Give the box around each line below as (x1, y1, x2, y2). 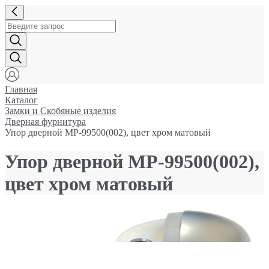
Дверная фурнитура (5, 116, 86, 127)
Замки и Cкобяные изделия (5, 106, 116, 116)
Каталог (5, 95, 38, 105)
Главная (5, 84, 37, 94)
